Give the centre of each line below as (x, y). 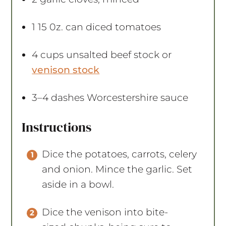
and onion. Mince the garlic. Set (117, 169)
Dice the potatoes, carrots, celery (120, 154)
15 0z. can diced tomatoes (98, 27)
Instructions (57, 127)
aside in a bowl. (78, 184)
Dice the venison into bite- (105, 212)
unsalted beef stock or (118, 54)
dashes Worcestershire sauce (119, 97)
